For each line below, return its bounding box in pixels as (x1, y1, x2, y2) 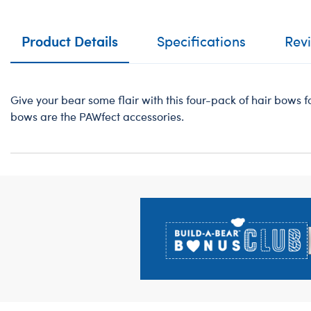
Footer (10, 196, 59, 220)
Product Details (22, 31, 118, 50)
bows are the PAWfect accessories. (10, 109, 184, 124)
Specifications (157, 31, 246, 50)
